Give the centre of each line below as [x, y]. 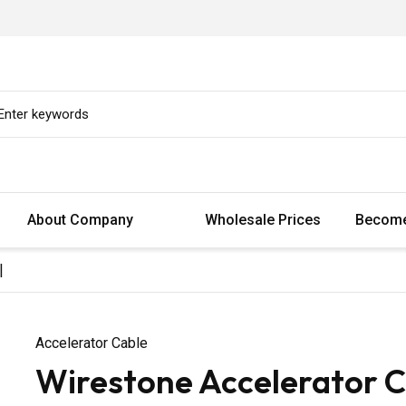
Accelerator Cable [92, 343]
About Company [82, 219]
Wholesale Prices [263, 219]
